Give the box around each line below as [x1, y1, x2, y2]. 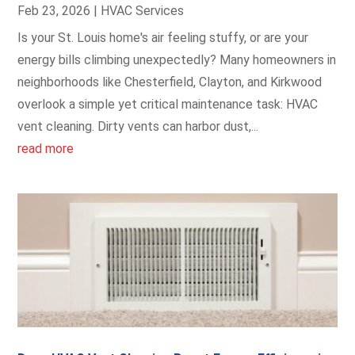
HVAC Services [101, 3, 185, 19]
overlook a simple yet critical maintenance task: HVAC [17, 97, 319, 113]
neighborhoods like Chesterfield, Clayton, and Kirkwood [17, 74, 323, 90]
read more [17, 141, 74, 157]
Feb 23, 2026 [17, 3, 91, 19]
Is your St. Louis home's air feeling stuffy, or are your [17, 30, 309, 46]
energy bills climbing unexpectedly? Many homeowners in [17, 52, 337, 68]
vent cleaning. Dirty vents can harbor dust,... [17, 119, 259, 135]
